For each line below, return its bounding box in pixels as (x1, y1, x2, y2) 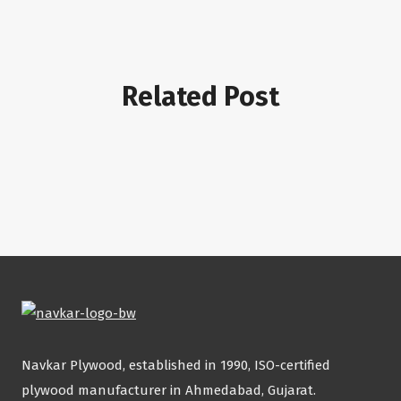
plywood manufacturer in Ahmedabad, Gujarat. (21, 381, 316, 398)
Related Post (122, 81, 279, 113)
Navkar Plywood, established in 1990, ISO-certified (21, 356, 330, 373)
